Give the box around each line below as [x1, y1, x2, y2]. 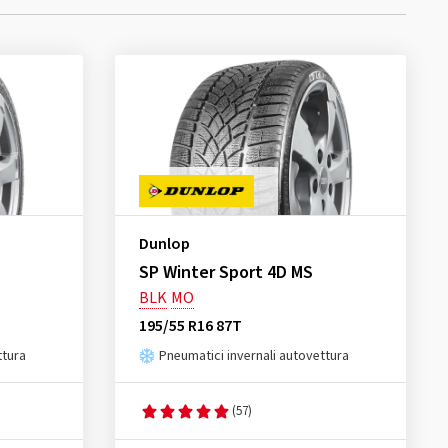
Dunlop [138, 233, 190, 255]
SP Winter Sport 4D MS [138, 260, 313, 285]
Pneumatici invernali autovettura [158, 346, 349, 366]
